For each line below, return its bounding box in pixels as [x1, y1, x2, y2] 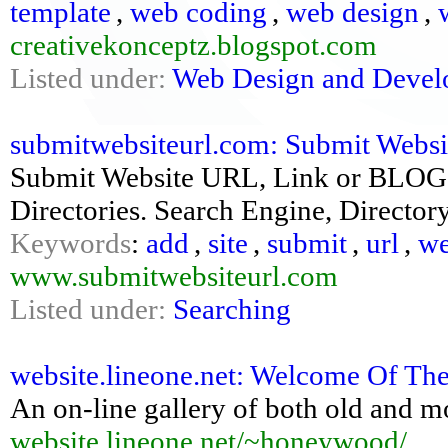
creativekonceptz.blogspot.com [10, 29, 377, 61]
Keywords [10, 227, 131, 259]
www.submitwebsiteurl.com [10, 260, 338, 292]
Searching [173, 293, 291, 325]
